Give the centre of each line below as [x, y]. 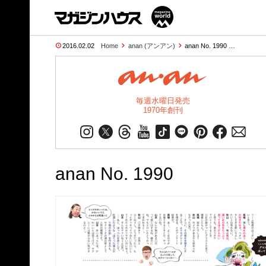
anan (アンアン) [151, 46]
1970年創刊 [163, 110]
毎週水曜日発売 [163, 101]
